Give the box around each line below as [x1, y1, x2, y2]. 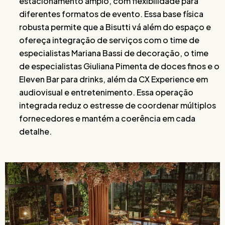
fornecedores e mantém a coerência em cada [19, 113, 195, 124]
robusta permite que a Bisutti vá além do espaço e [19, 22, 211, 32]
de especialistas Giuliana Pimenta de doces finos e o [19, 61, 219, 71]
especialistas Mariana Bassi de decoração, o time [19, 48, 208, 58]
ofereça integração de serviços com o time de [19, 35, 199, 45]
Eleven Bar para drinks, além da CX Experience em [19, 74, 208, 84]
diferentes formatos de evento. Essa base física [19, 9, 203, 19]
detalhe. [19, 126, 52, 137]
